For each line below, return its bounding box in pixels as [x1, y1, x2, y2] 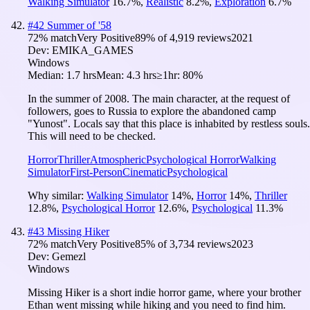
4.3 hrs [127, 69, 156, 81]
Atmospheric [90, 153, 146, 165]
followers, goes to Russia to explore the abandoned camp [28, 104, 276, 117]
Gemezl [52, 250, 86, 262]
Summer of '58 [47, 19, 111, 31]
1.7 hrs [66, 69, 96, 81]
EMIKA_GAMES [52, 44, 134, 56]
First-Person [70, 165, 122, 178]
